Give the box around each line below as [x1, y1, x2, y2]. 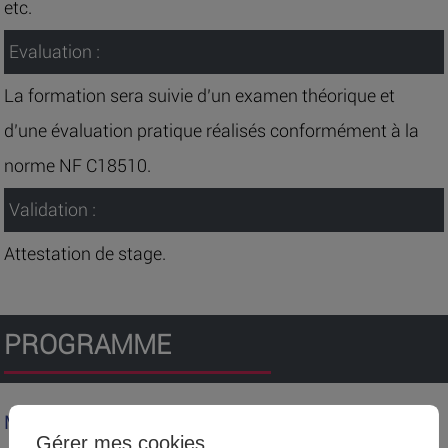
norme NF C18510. [4, 155, 152, 177]
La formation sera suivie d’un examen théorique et [4, 85, 396, 107]
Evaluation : [8, 41, 100, 63]
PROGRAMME [4, 328, 172, 361]
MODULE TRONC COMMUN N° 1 [4, 411, 259, 433]
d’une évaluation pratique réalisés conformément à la [4, 120, 420, 142]
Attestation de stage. [4, 243, 167, 265]
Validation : [8, 199, 96, 221]
